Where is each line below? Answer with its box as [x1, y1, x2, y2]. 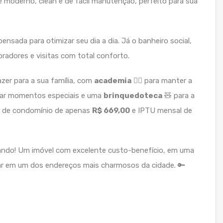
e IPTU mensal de [130, 106, 192, 115]
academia [94, 76, 131, 85]
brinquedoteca [104, 91, 162, 100]
